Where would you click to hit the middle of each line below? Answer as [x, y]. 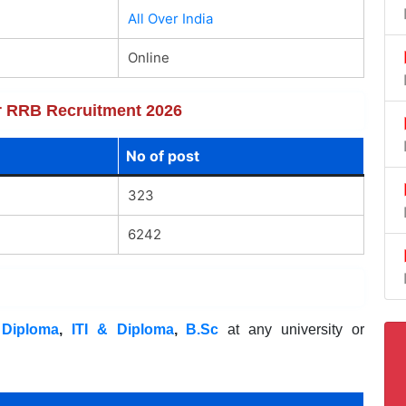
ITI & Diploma [122, 329]
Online [148, 57]
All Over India [170, 18]
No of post [162, 155]
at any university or [291, 329]
